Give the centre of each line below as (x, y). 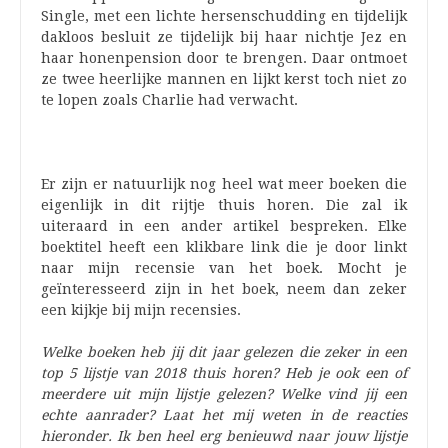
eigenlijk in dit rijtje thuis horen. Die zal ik (224, 204)
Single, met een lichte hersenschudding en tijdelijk (224, 15)
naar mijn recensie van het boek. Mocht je (224, 267)
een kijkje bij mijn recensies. (141, 309)
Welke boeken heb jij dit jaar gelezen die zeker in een (224, 351)
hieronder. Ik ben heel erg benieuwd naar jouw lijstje (224, 435)
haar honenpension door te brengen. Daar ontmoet (224, 57)
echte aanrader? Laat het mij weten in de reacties (224, 414)
